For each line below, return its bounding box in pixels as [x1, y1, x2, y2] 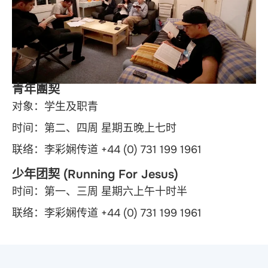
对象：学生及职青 [12, 99, 98, 113]
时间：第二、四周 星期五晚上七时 [12, 121, 176, 135]
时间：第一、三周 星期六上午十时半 [12, 185, 187, 199]
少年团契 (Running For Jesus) [12, 167, 178, 182]
